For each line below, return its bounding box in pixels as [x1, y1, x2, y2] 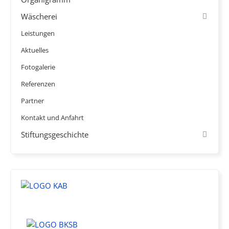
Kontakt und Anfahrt [21, 113, 84, 122]
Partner [21, 96, 44, 105]
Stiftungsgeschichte [21, 129, 88, 140]
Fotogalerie [21, 62, 55, 72]
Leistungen [21, 29, 55, 38]
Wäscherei [21, 11, 57, 21]
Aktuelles [21, 45, 49, 55]
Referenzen [21, 79, 55, 88]
